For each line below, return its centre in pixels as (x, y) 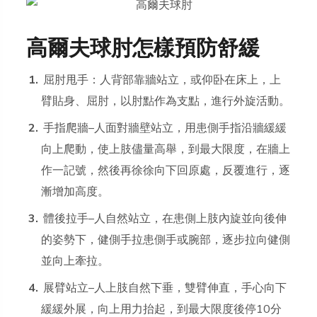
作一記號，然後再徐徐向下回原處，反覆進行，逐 (166, 171)
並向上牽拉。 (75, 261)
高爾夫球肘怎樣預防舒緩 (143, 50)
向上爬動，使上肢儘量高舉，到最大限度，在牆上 (166, 150)
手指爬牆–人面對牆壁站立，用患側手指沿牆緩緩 (165, 128)
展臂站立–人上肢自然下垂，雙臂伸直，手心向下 (165, 288)
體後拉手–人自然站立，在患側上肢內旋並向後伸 (165, 219)
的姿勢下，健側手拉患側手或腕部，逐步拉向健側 (166, 240)
